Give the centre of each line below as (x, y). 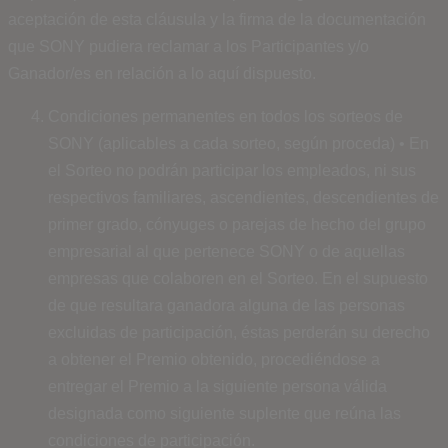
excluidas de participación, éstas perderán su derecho (239, 332)
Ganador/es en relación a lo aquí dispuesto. (162, 73)
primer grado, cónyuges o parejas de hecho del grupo (237, 224)
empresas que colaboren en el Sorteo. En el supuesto (238, 278)
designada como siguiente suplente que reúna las (224, 413)
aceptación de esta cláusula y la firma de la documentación (217, 19)
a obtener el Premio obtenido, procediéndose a (214, 359)
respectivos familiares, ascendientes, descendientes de (243, 197)
